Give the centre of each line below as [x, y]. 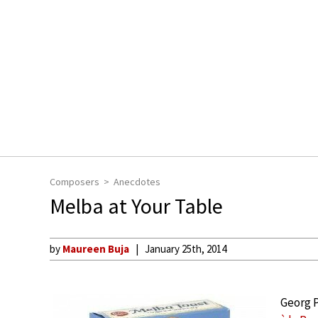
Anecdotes [137, 182]
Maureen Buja [96, 249]
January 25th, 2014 [186, 249]
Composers [75, 182]
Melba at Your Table [136, 206]
